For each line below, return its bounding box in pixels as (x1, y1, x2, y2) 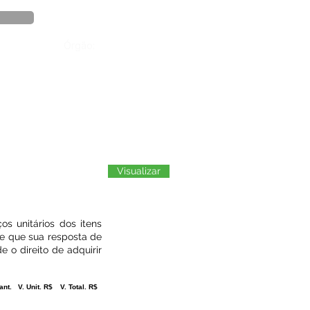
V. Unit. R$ (17, 283, 53, 291)
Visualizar (117, 165, 161, 176)
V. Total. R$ (60, 283, 98, 291)
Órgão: (64, 39, 95, 51)
